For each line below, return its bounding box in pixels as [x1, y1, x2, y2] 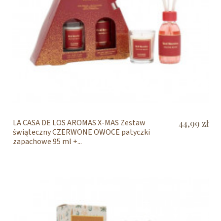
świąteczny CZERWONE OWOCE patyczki [12, 126, 150, 138]
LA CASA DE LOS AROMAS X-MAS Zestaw [12, 117, 146, 128]
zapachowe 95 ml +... [12, 136, 82, 147]
